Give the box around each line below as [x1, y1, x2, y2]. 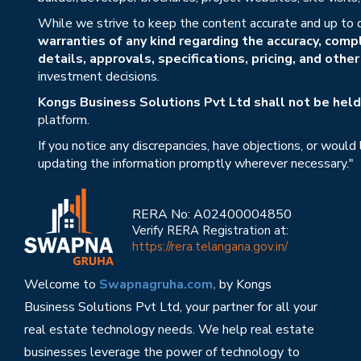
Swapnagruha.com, [99, 275, 216, 293]
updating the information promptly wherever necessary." [38, 154, 354, 172]
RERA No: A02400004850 [132, 205, 293, 224]
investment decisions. [38, 67, 160, 85]
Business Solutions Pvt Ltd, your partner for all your [24, 297, 317, 316]
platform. [38, 110, 89, 129]
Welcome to [24, 275, 99, 293]
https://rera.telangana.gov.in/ [132, 239, 288, 255]
